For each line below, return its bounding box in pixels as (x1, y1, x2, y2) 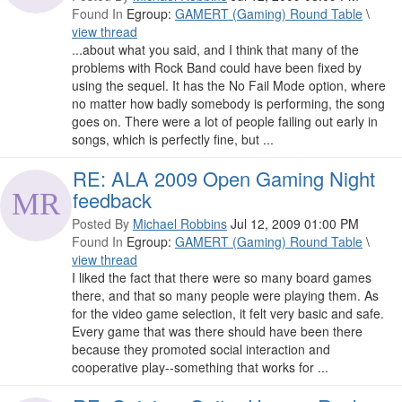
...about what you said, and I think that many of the (72, 40, 359, 59)
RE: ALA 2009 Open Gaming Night (73, 164, 375, 193)
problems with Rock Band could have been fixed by (72, 58, 362, 77)
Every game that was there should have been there (72, 322, 363, 341)
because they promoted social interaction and (72, 340, 330, 359)
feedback (73, 186, 152, 214)
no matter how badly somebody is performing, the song (72, 94, 385, 113)
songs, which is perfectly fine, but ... (72, 130, 274, 149)
